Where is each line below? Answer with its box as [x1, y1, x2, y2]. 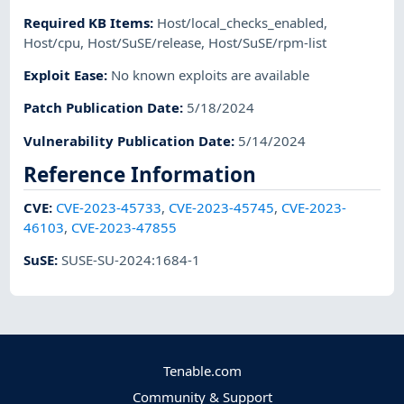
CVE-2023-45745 [169, 197, 275, 216]
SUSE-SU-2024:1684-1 [61, 250, 201, 269]
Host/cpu [23, 32, 81, 51]
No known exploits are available [111, 66, 310, 85]
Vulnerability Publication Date [23, 131, 232, 150]
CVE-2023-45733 [56, 197, 162, 216]
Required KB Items [23, 13, 151, 32]
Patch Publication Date [23, 98, 180, 117]
